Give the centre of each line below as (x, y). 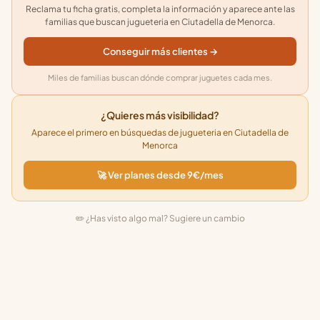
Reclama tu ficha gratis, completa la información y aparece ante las (160, 9)
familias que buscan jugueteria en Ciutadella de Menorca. (160, 22)
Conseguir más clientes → (160, 51)
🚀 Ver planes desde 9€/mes (160, 175)
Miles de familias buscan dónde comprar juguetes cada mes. (160, 77)
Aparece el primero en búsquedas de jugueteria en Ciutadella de (160, 132)
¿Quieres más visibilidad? (160, 115)
